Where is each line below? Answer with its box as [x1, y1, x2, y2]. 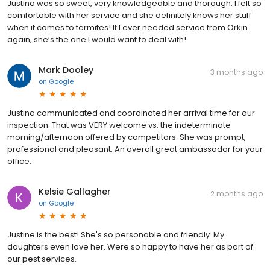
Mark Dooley [39, 63, 93, 76]
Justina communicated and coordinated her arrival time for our [7, 107, 255, 119]
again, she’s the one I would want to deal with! [7, 33, 186, 45]
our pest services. [7, 253, 77, 265]
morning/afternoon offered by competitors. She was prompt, [7, 131, 246, 143]
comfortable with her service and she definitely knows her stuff [7, 9, 251, 21]
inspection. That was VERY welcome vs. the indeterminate [7, 119, 231, 131]
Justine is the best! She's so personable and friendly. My [7, 228, 224, 240]
